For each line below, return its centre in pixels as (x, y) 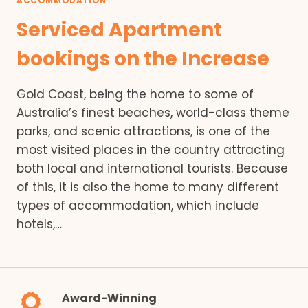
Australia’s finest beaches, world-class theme (153, 113)
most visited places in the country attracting (151, 150)
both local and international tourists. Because (152, 169)
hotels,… (39, 224)
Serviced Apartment (119, 30)
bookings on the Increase (143, 59)
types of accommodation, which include (138, 206)
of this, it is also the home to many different (148, 187)
